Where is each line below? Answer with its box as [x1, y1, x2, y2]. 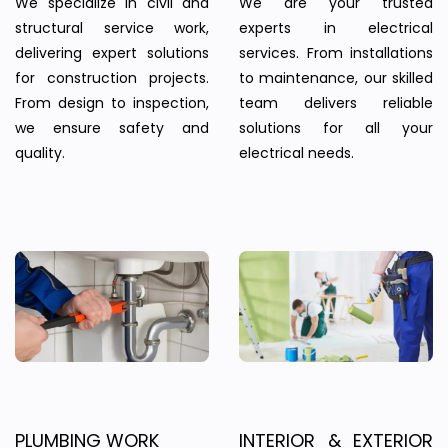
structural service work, [15, 18, 209, 39]
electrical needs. [239, 143, 354, 164]
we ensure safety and [15, 118, 209, 139]
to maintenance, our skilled [239, 68, 433, 89]
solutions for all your [239, 118, 433, 139]
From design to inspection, [15, 93, 209, 114]
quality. [15, 143, 65, 164]
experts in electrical [239, 18, 433, 39]
